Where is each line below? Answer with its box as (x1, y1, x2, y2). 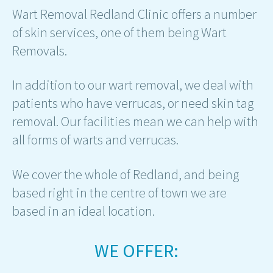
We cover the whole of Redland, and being (12, 165, 239, 183)
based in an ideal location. (12, 202, 155, 219)
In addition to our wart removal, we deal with (12, 76, 253, 94)
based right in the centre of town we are (12, 183, 227, 201)
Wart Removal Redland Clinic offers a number (12, 5, 257, 23)
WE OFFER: (94, 238, 179, 262)
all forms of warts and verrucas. (12, 131, 179, 149)
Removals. (12, 42, 67, 59)
